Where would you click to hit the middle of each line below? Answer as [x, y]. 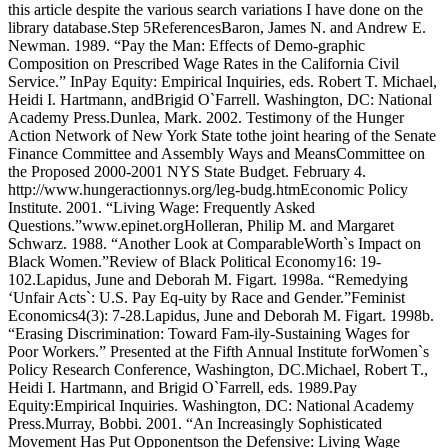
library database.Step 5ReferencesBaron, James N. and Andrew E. [217, 27]
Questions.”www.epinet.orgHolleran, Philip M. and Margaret [201, 225]
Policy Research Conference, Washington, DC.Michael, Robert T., [218, 369]
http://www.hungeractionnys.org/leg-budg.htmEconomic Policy [208, 189]
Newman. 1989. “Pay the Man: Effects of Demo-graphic [186, 45]
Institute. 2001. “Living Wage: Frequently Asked [161, 207]
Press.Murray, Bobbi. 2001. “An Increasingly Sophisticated [195, 423]
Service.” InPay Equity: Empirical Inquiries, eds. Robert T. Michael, [222, 81]
